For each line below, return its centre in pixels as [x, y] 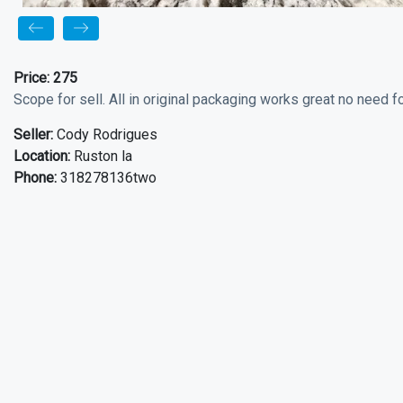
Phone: [35, 178]
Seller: [33, 134]
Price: [33, 78]
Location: [42, 156]
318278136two [107, 178]
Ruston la [101, 156]
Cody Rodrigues [105, 134]
